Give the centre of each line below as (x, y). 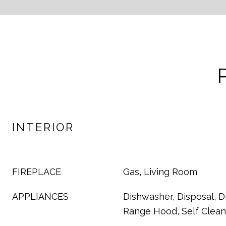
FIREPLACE (37, 172)
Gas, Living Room (160, 172)
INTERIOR (43, 127)
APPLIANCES (40, 196)
